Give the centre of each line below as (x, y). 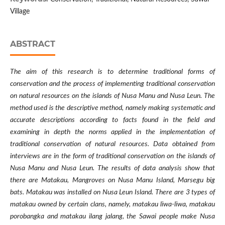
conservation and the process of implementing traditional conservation (113, 84)
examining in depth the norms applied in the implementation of (113, 132)
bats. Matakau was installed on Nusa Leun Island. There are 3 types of (113, 193)
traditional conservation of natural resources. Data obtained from (113, 144)
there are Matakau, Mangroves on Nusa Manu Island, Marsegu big (113, 181)
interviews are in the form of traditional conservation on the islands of (113, 156)
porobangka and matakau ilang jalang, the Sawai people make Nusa (113, 217)
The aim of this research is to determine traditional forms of (113, 72)
